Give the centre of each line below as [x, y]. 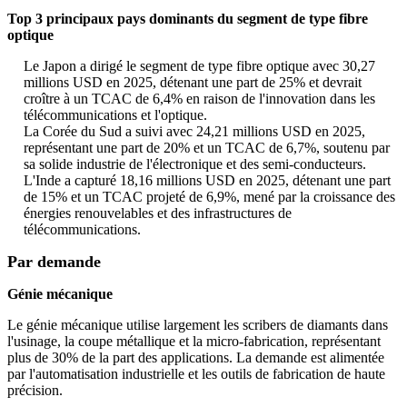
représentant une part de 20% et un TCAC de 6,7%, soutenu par [207, 148]
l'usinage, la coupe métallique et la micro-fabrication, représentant [194, 342]
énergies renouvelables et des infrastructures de [158, 213]
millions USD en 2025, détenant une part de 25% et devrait [193, 83]
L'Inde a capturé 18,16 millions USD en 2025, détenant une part [207, 181]
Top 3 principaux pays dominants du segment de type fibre [188, 19]
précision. [35, 391]
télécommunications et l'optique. [115, 115]
